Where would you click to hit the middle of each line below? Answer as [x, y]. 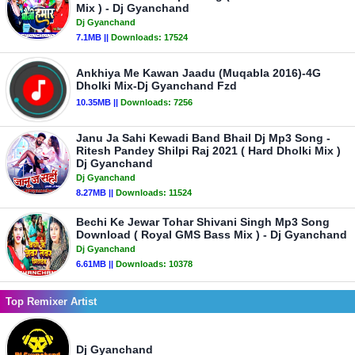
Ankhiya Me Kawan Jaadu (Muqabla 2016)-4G [198, 73]
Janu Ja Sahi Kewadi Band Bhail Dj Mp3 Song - [203, 138]
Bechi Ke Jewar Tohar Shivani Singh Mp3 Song [203, 222]
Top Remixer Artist [51, 302]
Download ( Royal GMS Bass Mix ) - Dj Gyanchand [212, 235]
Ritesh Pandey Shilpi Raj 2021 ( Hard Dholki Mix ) [208, 151]
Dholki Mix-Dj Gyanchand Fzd [157, 86]
